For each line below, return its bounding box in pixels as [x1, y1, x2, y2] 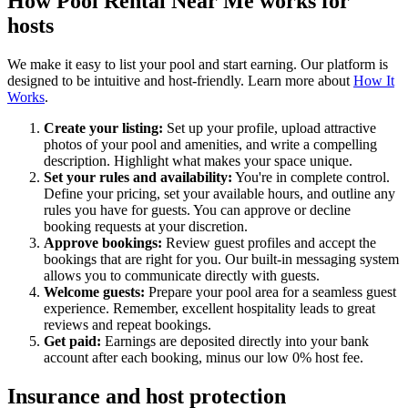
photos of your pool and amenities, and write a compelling [44, 136, 377, 152]
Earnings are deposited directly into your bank [101, 332, 369, 349]
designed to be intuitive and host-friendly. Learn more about [7, 72, 353, 88]
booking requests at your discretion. [44, 218, 248, 234]
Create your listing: [44, 119, 163, 136]
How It [353, 72, 394, 88]
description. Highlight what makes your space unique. [44, 152, 352, 168]
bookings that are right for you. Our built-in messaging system [44, 250, 399, 267]
